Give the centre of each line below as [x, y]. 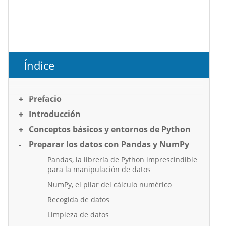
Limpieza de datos [78, 214]
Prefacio [45, 99]
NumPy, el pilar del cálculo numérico [109, 184]
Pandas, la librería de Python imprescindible [122, 159]
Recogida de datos [78, 199]
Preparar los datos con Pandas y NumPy [109, 144]
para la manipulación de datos [99, 169]
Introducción [55, 114]
